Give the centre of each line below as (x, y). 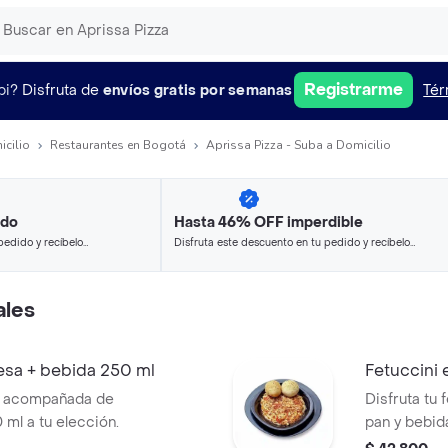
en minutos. (202, 260)
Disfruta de (60, 90)
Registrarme (354, 89)
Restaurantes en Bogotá (118, 145)
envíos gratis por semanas (197, 90)
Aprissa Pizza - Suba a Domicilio (298, 145)
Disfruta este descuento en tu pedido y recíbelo (292, 242)
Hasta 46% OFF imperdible (268, 222)
